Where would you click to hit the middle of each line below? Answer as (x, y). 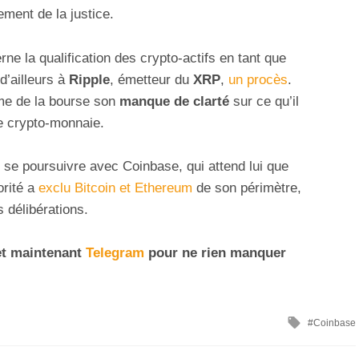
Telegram (115, 252)
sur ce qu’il (264, 101)
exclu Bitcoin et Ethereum (115, 188)
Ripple (89, 79)
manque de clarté (174, 101)
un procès (258, 79)
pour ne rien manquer (215, 252)
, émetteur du (151, 79)
